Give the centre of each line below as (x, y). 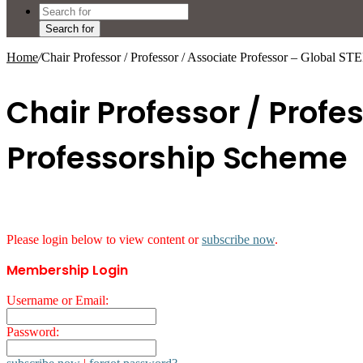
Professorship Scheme (177, 158)
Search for (70, 29)
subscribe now (238, 240)
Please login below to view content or (104, 240)
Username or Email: (58, 301)
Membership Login (67, 271)
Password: (33, 332)
